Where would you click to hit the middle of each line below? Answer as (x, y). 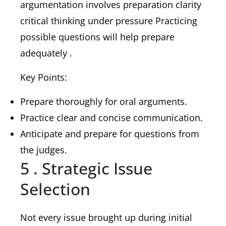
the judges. (44, 150)
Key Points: (44, 77)
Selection (55, 189)
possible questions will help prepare (97, 37)
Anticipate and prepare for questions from (110, 134)
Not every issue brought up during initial (106, 217)
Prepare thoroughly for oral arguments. (104, 101)
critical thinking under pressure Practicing (109, 21)
